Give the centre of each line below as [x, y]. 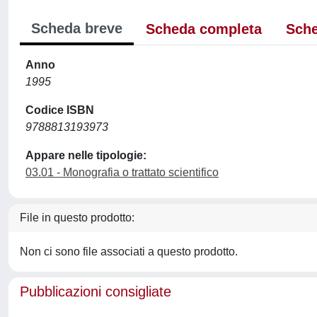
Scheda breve [77, 28]
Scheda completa [204, 29]
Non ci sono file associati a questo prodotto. [129, 252]
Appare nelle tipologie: [86, 155]
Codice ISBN [60, 110]
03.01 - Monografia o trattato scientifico [122, 172]
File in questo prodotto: [77, 218]
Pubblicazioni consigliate [96, 292]
